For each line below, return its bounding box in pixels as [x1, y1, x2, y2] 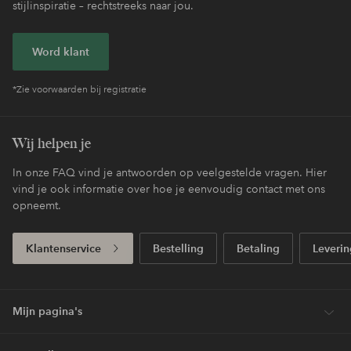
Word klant [32, 44, 89, 59]
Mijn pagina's [13, 304, 82, 319]
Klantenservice [26, 241, 101, 255]
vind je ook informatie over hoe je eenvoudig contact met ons [13, 182, 325, 197]
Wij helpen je [13, 135, 91, 153]
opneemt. [13, 198, 61, 213]
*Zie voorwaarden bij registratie [13, 84, 147, 96]
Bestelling [153, 241, 204, 255]
